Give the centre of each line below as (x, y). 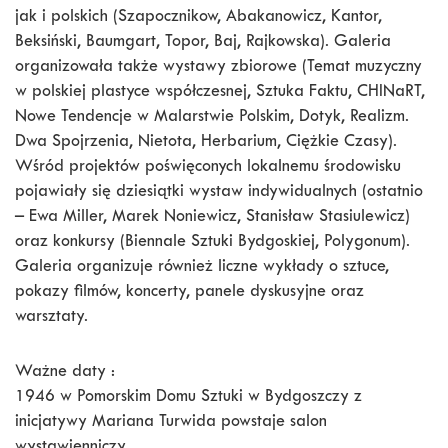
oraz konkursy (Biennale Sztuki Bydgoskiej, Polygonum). (212, 243)
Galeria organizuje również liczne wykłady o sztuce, (202, 268)
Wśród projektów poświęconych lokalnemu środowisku (208, 168)
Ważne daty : (65, 373)
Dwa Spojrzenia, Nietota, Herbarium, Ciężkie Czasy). (206, 143)
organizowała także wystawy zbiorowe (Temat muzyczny (218, 68)
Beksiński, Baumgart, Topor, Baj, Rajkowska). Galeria (203, 43)
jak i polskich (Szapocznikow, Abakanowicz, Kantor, (198, 18)
